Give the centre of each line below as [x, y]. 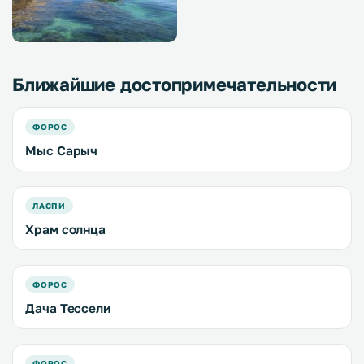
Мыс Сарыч [62, 151]
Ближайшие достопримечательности [175, 84]
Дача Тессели [68, 308]
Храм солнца [66, 230]
